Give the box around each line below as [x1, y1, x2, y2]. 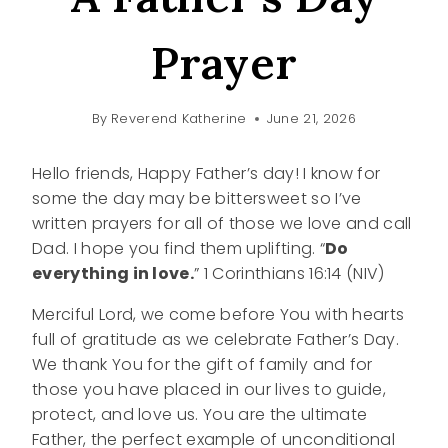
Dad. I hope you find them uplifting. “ [32, 237, 326, 261]
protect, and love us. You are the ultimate [32, 403, 368, 427]
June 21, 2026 [266, 110, 356, 128]
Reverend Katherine [110, 110, 247, 128]
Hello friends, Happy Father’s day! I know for [32, 162, 381, 186]
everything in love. [32, 262, 195, 286]
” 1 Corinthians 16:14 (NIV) [194, 262, 385, 286]
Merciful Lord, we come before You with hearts [32, 303, 405, 327]
